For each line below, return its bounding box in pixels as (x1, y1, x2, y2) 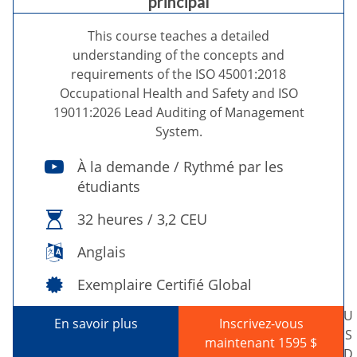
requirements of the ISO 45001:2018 (71, 65, 286, 83)
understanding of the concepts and (73, 46, 284, 64)
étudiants (77, 177, 140, 196)
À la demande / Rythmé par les (77, 157, 284, 176)
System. (155, 123, 202, 140)
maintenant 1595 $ (205, 334, 317, 351)
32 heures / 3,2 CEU (77, 210, 207, 229)
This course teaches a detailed (88, 27, 269, 45)
